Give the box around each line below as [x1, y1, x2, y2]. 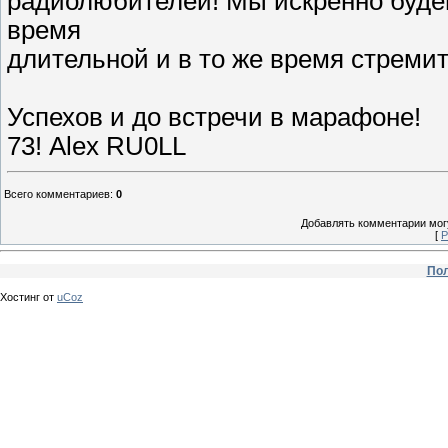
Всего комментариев [4, 187, 110, 200]
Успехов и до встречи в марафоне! [7, 102, 421, 131]
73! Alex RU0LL [7, 131, 186, 160]
